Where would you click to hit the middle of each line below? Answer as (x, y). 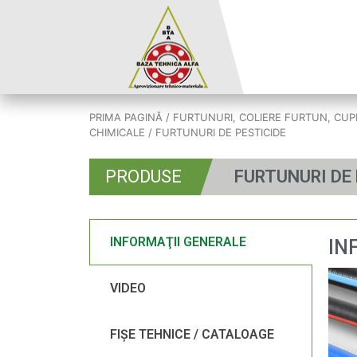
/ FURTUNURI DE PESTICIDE (216, 132)
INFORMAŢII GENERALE (178, 242)
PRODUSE (143, 177)
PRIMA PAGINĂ (126, 117)
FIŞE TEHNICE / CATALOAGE (192, 334)
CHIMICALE (117, 132)
